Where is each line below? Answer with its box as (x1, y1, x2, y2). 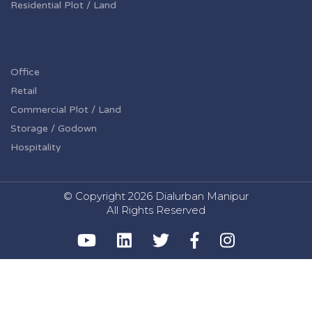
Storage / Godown (10, 123, 97, 134)
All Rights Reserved (107, 203, 205, 217)
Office (10, 66, 40, 78)
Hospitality (10, 141, 61, 153)
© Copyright (63, 189, 128, 203)
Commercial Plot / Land (10, 104, 121, 116)
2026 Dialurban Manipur (128, 189, 249, 203)
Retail (10, 85, 37, 97)
